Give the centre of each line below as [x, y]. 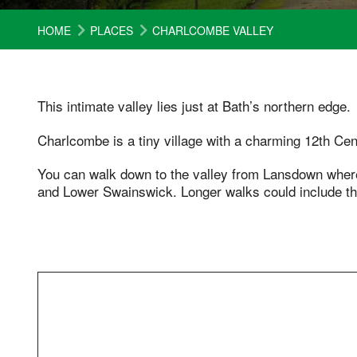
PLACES [112, 31]
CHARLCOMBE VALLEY [213, 31]
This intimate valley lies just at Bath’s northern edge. [194, 106]
